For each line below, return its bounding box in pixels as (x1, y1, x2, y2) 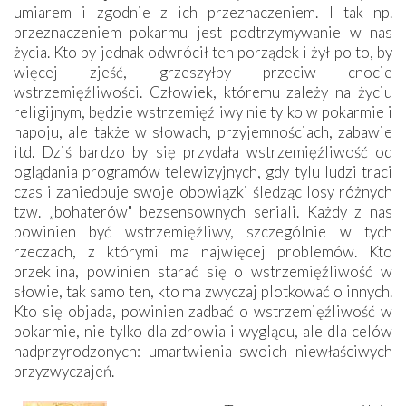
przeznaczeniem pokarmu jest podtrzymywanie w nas (14, 22, 392, 42)
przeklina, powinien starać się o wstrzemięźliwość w (14, 261, 392, 281)
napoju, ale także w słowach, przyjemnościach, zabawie (14, 121, 392, 141)
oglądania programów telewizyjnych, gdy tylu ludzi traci (14, 161, 392, 181)
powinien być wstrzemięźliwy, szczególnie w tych (14, 221, 392, 241)
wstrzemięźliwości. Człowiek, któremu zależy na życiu (14, 82, 392, 101)
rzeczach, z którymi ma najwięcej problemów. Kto (14, 241, 392, 261)
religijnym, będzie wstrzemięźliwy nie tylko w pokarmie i (14, 101, 392, 121)
